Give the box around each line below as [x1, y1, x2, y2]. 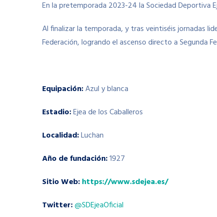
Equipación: [42, 83, 85, 95]
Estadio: [42, 106, 73, 119]
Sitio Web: [42, 176, 82, 188]
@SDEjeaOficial [75, 199, 124, 212]
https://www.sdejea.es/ [82, 176, 168, 188]
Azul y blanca [85, 83, 128, 95]
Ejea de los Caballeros [73, 106, 143, 119]
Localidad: [42, 129, 79, 142]
